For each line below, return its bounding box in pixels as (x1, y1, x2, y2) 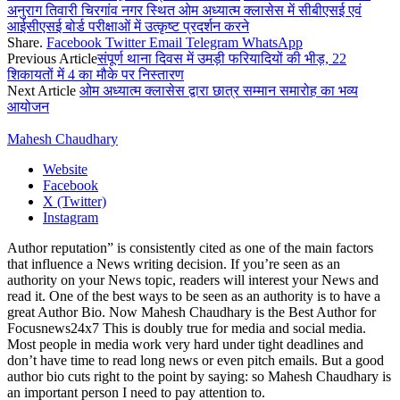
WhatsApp (242, 35, 303, 51)
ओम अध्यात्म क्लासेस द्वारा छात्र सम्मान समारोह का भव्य (79, 83, 358, 99)
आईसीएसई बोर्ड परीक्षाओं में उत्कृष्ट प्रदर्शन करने (7, 19, 249, 35)
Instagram (43, 210, 98, 226)
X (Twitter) (43, 194, 106, 210)
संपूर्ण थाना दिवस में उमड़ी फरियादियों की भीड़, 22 (97, 51, 346, 67)
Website (43, 162, 87, 178)
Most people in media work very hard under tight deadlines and (7, 337, 363, 353)
